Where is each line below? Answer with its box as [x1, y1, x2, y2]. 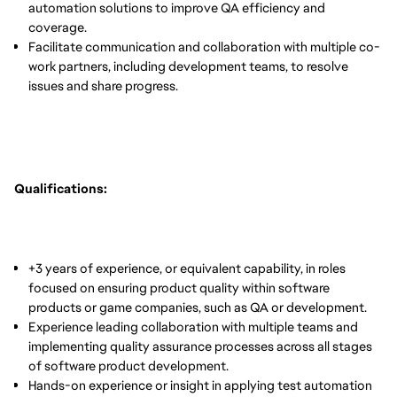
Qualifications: [14, 180, 107, 197]
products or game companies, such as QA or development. [28, 299, 367, 315]
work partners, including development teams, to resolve [28, 58, 348, 74]
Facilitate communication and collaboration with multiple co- [28, 38, 380, 55]
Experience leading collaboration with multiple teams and [28, 318, 358, 335]
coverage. [28, 19, 87, 35]
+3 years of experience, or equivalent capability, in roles [28, 260, 346, 276]
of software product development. [28, 357, 229, 374]
